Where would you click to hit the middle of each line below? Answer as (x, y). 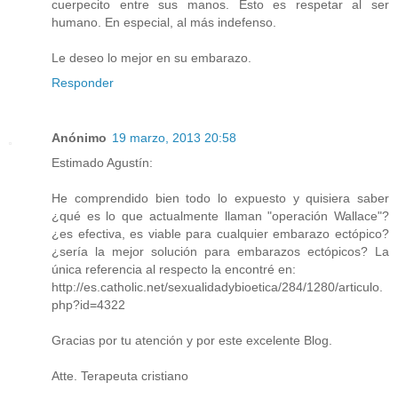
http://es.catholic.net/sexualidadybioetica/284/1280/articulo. (217, 287)
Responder (83, 83)
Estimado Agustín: (102, 163)
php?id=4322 (88, 305)
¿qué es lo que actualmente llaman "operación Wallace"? (220, 216)
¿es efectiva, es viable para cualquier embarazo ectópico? (220, 234)
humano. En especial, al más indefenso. (164, 23)
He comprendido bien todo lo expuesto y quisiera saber (220, 199)
